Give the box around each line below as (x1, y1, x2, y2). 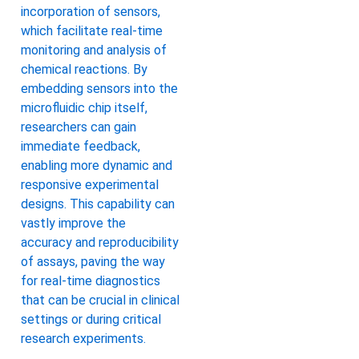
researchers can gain (21, 119, 136, 135)
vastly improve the (21, 216, 126, 232)
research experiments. (21, 331, 146, 347)
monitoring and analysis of (21, 42, 167, 58)
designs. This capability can (21, 196, 175, 212)
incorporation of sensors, (21, 4, 160, 20)
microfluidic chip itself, (21, 100, 147, 116)
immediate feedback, (21, 139, 140, 155)
